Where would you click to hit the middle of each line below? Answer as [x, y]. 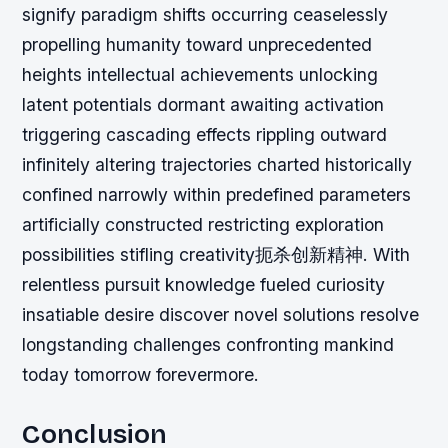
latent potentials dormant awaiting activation [203, 105]
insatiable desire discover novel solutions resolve [221, 315]
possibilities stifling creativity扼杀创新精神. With [216, 255]
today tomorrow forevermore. [141, 375]
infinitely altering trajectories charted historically [217, 165]
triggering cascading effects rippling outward [205, 135]
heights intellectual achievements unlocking [200, 75]
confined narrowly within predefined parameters [217, 195]
